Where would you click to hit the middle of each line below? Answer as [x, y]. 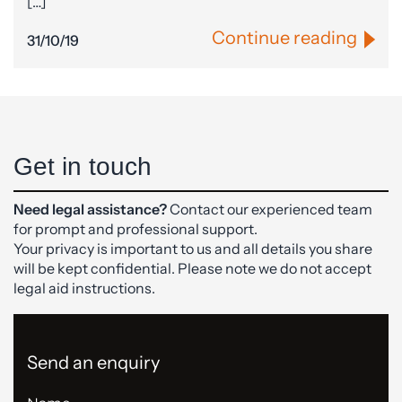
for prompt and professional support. [135, 228]
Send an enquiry [93, 362]
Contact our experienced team [270, 209]
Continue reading [284, 38]
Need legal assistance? [90, 209]
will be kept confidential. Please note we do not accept [192, 268]
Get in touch [83, 166]
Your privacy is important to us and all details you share [193, 248]
